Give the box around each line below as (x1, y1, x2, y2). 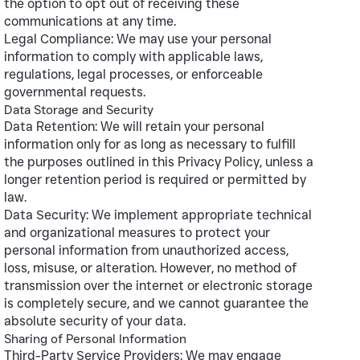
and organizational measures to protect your (4, 224, 271, 240)
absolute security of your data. (4, 313, 186, 329)
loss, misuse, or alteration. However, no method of (4, 260, 297, 276)
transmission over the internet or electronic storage (4, 277, 313, 293)
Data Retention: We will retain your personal (4, 118, 265, 134)
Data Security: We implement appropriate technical (4, 207, 313, 223)
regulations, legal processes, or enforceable (4, 66, 264, 82)
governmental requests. (4, 84, 146, 100)
